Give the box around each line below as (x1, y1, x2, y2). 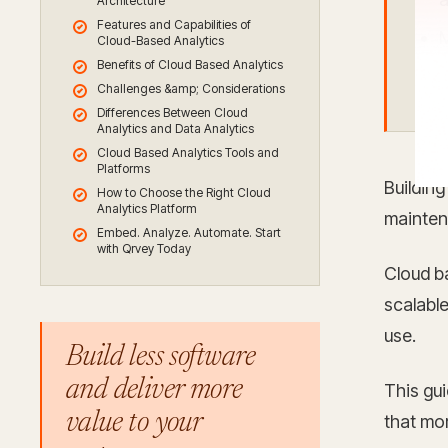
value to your (66, 409, 202, 439)
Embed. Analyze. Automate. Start (97, 225, 281, 240)
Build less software (66, 343, 256, 373)
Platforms (97, 161, 150, 176)
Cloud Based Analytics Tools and (97, 145, 279, 160)
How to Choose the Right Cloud (97, 185, 271, 200)
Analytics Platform (97, 201, 197, 216)
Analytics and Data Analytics (97, 121, 254, 136)
